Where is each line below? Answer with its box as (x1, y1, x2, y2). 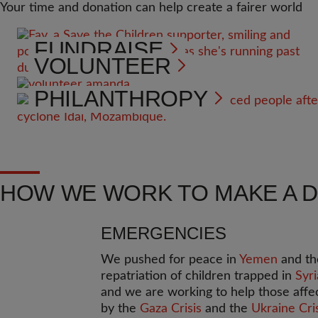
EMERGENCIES (101, 224, 226, 243)
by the (101, 302, 140, 315)
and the (202, 302, 251, 315)
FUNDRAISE (34, 37, 163, 62)
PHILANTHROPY (34, 86, 208, 111)
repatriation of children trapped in (101, 270, 295, 283)
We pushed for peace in (101, 253, 239, 266)
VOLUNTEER (34, 53, 171, 79)
